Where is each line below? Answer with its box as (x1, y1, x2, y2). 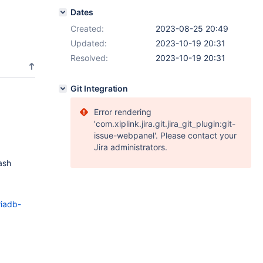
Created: (70, 23, 104, 33)
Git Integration (70, 83, 129, 93)
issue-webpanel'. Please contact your (94, 130, 237, 140)
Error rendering (94, 107, 151, 117)
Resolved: (70, 53, 108, 63)
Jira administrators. (94, 142, 167, 152)
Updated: (70, 38, 107, 48)
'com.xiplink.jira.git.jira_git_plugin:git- (94, 119, 235, 129)
